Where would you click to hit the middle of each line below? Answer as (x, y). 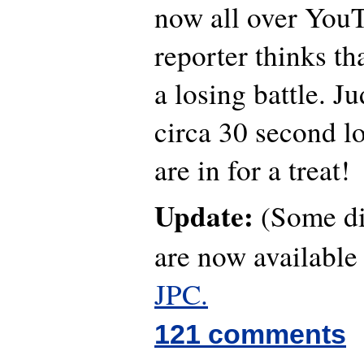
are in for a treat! (252, 170)
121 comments (250, 334)
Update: (204, 215)
